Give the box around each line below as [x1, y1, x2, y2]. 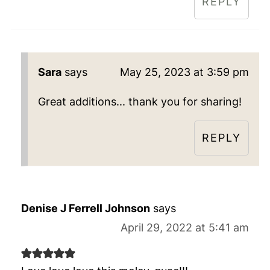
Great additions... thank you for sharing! [37, 95, 242, 108]
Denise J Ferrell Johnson [20, 202, 150, 215]
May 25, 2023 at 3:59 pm [120, 66, 250, 79]
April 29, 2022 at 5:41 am [121, 221, 250, 234]
